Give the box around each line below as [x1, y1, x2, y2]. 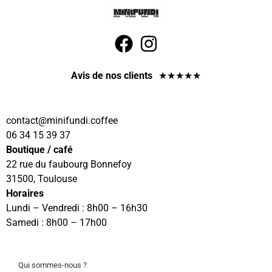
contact [6, 115, 38, 127]
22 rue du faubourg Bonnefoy [6, 158, 132, 171]
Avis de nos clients [71, 70, 152, 82]
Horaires [6, 188, 44, 200]
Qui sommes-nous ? [18, 260, 87, 270]
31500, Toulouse [6, 173, 77, 185]
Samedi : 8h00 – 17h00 [6, 217, 107, 229]
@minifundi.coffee [38, 115, 118, 127]
